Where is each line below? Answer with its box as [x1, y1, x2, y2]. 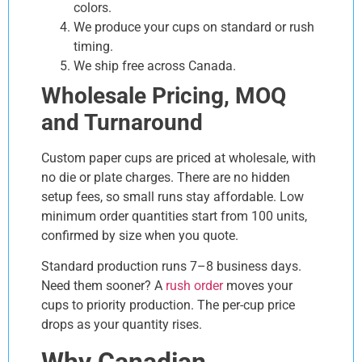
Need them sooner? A [41, 278, 162, 294]
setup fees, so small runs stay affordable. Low [41, 188, 304, 204]
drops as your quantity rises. [41, 317, 202, 333]
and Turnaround [41, 108, 203, 136]
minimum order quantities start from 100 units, [41, 208, 307, 224]
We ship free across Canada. [74, 57, 236, 74]
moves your [223, 278, 293, 294]
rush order [166, 278, 223, 294]
